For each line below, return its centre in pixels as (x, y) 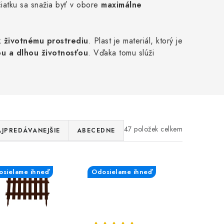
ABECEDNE (96, 131)
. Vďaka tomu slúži (121, 53)
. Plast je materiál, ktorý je (135, 41)
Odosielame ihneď (122, 172)
